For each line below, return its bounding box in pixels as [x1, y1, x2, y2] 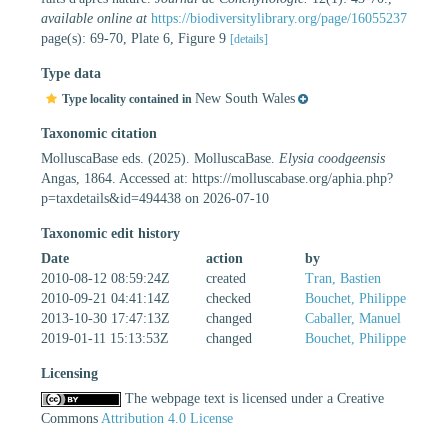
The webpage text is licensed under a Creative [121, 390, 384, 406]
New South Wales [195, 90, 295, 106]
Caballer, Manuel [305, 310, 401, 326]
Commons [41, 410, 101, 426]
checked [206, 290, 251, 306]
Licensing [41, 365, 98, 381]
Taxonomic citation [41, 125, 157, 141]
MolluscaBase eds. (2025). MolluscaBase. [41, 150, 279, 166]
